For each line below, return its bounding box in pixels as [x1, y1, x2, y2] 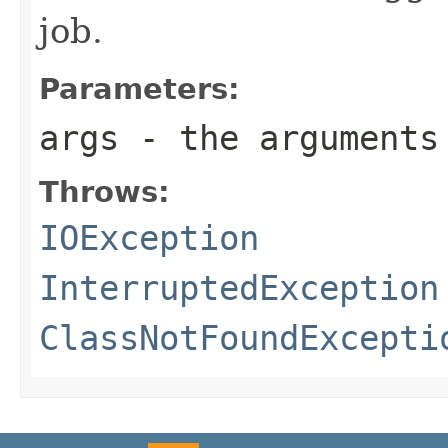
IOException [39, 217, 259, 258]
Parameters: [39, 71, 240, 106]
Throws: [39, 174, 170, 209]
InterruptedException [39, 267, 439, 308]
